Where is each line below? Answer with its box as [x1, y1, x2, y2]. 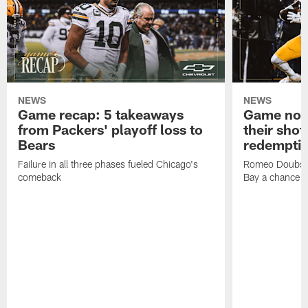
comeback [18, 171, 62, 184]
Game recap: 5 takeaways [18, 106, 184, 123]
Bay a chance [243, 171, 300, 184]
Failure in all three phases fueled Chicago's [18, 158, 199, 170]
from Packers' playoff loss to [18, 121, 203, 138]
